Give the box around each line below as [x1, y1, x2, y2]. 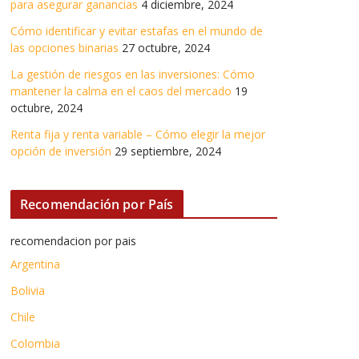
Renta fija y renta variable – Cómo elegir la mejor [10, 127, 265, 142]
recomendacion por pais [10, 233, 136, 248]
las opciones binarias [10, 40, 119, 55]
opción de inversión [10, 143, 111, 159]
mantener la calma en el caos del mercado [10, 83, 232, 99]
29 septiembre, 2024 [115, 143, 221, 159]
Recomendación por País [20, 196, 174, 213]
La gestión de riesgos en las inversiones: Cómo [10, 67, 255, 82]
